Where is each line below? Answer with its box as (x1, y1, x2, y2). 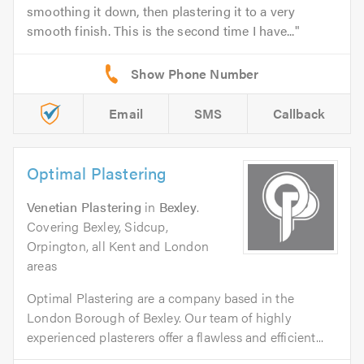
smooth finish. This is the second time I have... (27, 20, 295, 40)
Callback (272, 103, 326, 123)
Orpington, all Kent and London (27, 236, 209, 255)
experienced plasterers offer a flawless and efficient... (27, 327, 324, 346)
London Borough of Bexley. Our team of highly (27, 307, 291, 327)
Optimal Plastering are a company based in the (27, 288, 295, 307)
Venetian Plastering (27, 197, 141, 216)
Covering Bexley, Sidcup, (27, 216, 168, 236)
